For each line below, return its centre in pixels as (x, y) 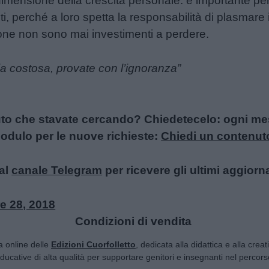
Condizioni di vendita (133, 221)
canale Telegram (57, 170)
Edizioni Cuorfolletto (93, 244)
